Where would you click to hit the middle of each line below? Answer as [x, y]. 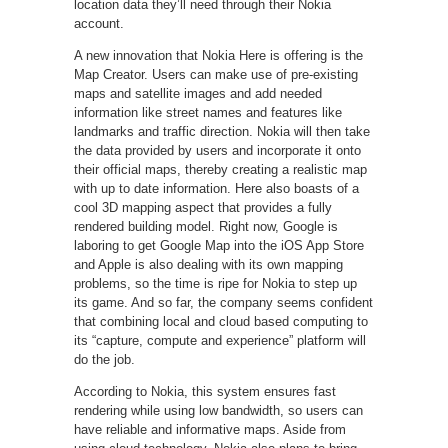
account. [101, 23]
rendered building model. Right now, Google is [206, 226]
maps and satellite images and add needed [198, 93]
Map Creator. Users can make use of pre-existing [216, 74]
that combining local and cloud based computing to [221, 321]
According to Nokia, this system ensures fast [205, 391]
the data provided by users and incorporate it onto [217, 150]
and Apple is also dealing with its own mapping [208, 264]
